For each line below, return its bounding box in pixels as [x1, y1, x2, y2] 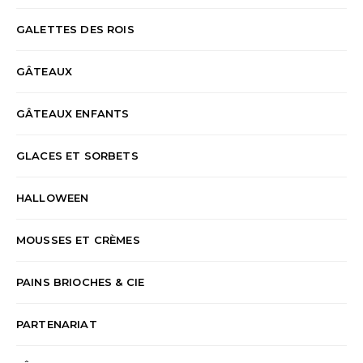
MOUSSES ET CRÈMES [16, 233, 140, 247]
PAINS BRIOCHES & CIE [16, 275, 145, 289]
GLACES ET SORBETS [16, 149, 139, 163]
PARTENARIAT [16, 318, 97, 331]
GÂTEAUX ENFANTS [16, 107, 130, 121]
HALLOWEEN [16, 191, 89, 205]
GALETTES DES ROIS [16, 23, 135, 36]
